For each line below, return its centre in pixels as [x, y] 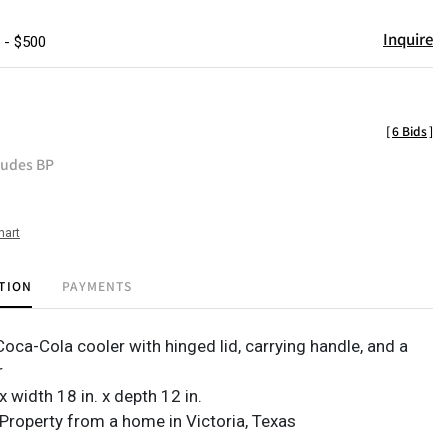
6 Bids [409, 130]
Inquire [408, 38]
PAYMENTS [97, 285]
